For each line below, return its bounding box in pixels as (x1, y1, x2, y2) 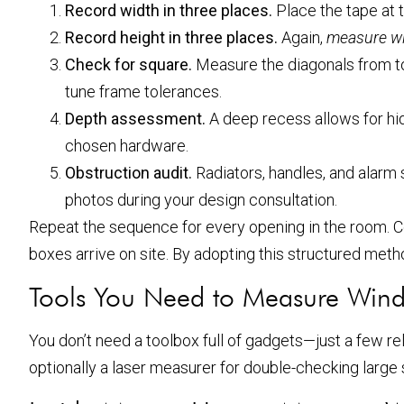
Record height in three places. (65, 27, 278, 47)
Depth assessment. (65, 108, 206, 128)
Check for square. (65, 54, 192, 74)
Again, (278, 27, 326, 47)
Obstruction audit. (65, 162, 192, 182)
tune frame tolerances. (65, 81, 222, 101)
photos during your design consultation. (65, 189, 337, 209)
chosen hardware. (65, 135, 188, 155)
